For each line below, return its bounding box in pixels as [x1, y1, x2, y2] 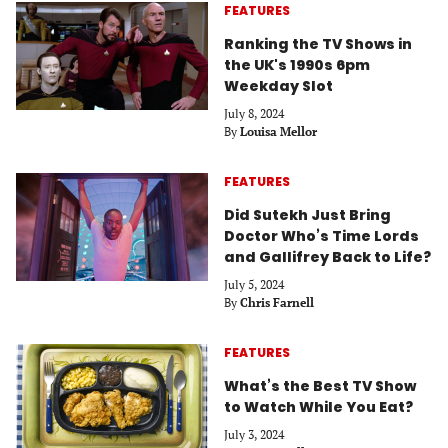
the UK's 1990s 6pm [224, 54, 370, 75]
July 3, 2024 [224, 426, 284, 442]
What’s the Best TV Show [224, 375, 416, 396]
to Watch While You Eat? [224, 396, 413, 417]
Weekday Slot [224, 75, 333, 96]
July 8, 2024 [224, 105, 284, 121]
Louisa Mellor [240, 123, 317, 139]
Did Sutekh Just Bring [224, 204, 391, 225]
